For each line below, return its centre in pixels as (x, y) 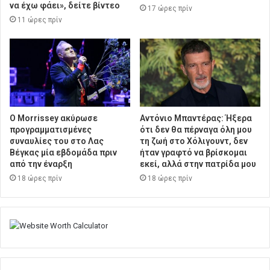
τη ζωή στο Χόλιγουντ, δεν (194, 141)
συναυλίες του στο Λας (57, 141)
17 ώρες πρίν (170, 9)
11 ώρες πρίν (40, 20)
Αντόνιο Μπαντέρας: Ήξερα (196, 118)
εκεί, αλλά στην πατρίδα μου (198, 164)
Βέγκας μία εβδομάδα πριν (63, 153)
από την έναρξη (41, 164)
